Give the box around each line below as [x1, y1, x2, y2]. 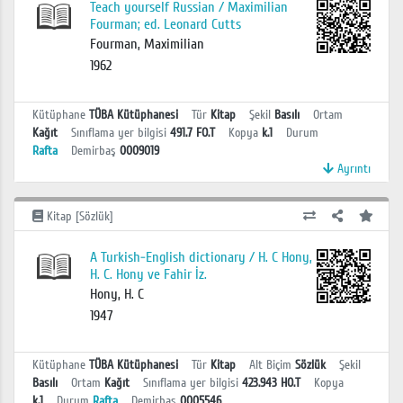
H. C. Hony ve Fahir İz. [89, 265, 207, 284]
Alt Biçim [249, 357, 291, 373]
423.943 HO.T [242, 375, 300, 391]
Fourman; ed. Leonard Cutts [89, 14, 241, 33]
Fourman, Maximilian [89, 34, 204, 53]
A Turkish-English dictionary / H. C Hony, [89, 248, 312, 267]
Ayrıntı [334, 160, 371, 176]
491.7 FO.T [170, 124, 215, 140]
